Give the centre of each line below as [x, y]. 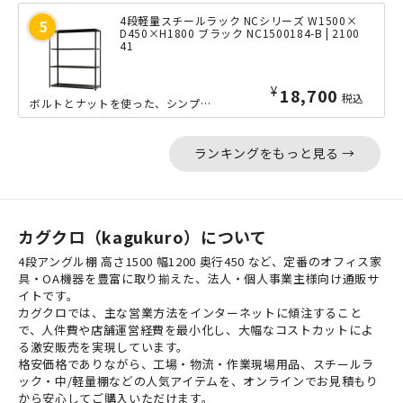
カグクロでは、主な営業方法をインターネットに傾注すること [190, 312]
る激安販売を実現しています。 [104, 346]
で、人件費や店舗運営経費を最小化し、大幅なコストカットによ [196, 329]
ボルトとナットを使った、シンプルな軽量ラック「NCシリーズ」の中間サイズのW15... [205, 103]
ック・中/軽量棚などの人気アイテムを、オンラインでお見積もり [198, 381]
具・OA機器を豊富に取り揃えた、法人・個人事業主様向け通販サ [199, 278]
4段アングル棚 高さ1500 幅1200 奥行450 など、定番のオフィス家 [200, 261]
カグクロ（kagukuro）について [143, 236]
